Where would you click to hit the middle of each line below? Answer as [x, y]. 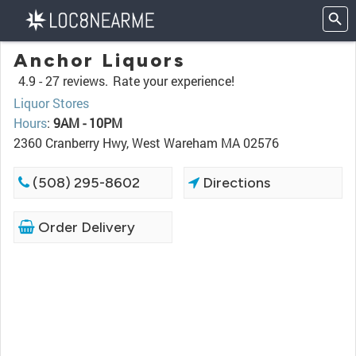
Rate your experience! [174, 81]
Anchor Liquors [99, 60]
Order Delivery [85, 227]
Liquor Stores [51, 103]
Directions [235, 183]
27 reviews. [77, 81]
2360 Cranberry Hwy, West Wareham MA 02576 [146, 143]
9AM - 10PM [88, 123]
